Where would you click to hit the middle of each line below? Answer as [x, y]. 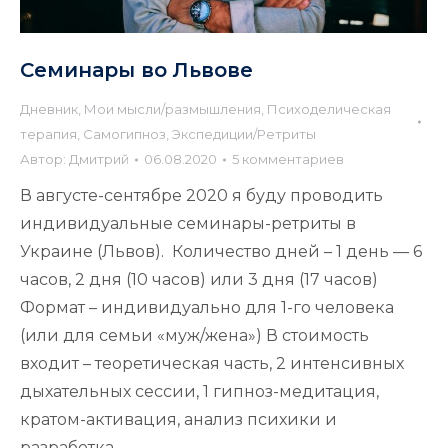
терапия [48, 134]
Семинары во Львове [136, 70]
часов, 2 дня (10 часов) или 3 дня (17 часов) [199, 280]
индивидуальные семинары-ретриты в [188, 224]
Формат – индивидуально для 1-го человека [207, 308]
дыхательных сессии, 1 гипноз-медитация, [199, 392]
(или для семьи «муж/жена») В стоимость [194, 336]
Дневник [49, 109]
